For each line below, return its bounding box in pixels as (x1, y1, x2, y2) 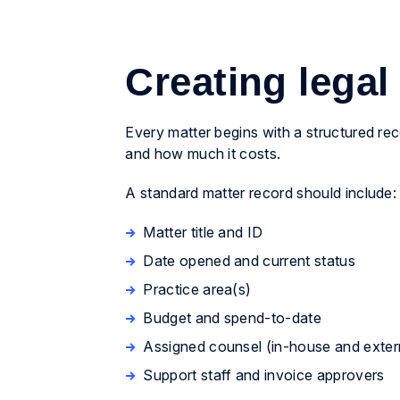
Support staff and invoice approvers (143, 365, 385, 384)
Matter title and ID (143, 222, 263, 241)
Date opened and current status (143, 251, 355, 270)
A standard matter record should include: (125, 183, 397, 202)
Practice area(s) (143, 279, 252, 298)
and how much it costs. (125, 144, 281, 162)
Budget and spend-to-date (143, 308, 322, 327)
